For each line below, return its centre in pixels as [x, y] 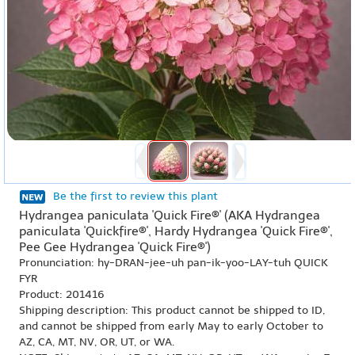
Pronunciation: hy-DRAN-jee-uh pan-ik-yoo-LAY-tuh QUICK [174, 263]
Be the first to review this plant [136, 196]
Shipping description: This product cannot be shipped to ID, [172, 310]
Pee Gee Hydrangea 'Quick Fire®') [115, 247]
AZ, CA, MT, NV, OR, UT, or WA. [97, 342]
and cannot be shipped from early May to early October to [171, 326]
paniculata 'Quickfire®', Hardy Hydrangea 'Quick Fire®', [176, 231]
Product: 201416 [62, 294]
